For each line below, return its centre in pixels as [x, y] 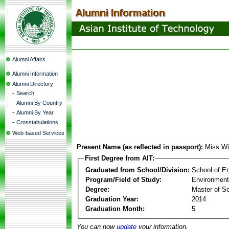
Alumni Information [35, 74]
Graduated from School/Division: [138, 170]
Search [25, 93]
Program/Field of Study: [123, 179]
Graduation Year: [112, 199]
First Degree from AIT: [120, 158]
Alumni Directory [33, 84]
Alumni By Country [39, 103]
